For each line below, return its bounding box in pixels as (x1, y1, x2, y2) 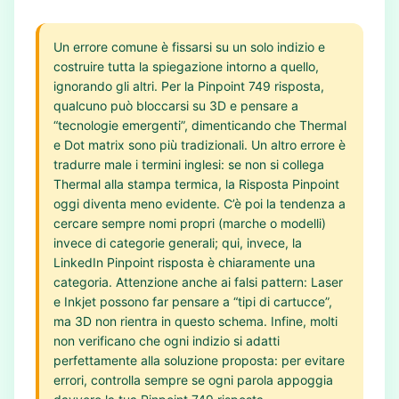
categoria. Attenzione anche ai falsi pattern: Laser (53, 274, 343, 289)
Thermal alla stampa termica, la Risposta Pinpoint (53, 176, 339, 191)
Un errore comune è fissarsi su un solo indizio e (53, 39, 325, 54)
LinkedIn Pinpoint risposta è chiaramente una (53, 255, 315, 270)
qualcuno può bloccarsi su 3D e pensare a (53, 98, 298, 113)
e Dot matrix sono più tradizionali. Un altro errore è (53, 137, 346, 152)
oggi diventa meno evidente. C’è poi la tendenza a (53, 196, 346, 211)
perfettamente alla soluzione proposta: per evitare (53, 353, 345, 368)
